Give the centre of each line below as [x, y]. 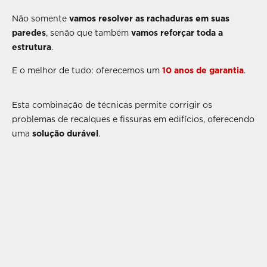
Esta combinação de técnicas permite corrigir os [112, 105]
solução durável [65, 133]
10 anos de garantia [203, 70]
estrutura [32, 47]
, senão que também [89, 33]
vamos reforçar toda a [177, 33]
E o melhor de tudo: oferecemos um [87, 70]
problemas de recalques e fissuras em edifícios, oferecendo [133, 119]
